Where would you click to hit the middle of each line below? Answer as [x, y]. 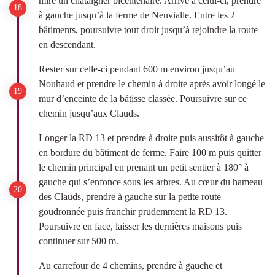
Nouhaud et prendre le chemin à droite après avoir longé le [152, 84]
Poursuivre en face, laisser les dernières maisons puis [140, 226]
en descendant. [67, 45]
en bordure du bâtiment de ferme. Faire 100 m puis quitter [150, 153]
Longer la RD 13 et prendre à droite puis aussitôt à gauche [151, 138]
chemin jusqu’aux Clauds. [89, 113]
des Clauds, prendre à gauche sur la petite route [130, 197]
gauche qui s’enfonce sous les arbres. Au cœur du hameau [151, 182]
